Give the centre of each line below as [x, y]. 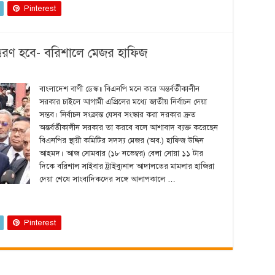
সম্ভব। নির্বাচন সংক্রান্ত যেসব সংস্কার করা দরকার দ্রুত [118, 115]
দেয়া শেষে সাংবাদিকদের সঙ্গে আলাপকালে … [107, 179]
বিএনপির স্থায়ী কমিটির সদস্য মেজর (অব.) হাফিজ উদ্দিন [122, 141]
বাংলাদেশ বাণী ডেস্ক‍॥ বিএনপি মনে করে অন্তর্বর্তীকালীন [119, 89]
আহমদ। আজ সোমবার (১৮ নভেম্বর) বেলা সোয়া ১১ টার [121, 153]
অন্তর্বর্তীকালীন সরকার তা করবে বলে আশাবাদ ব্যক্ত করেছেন [129, 128]
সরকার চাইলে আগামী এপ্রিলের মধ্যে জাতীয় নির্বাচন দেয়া [123, 102]
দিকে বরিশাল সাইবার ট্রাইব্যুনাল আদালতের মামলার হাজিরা [127, 166]
